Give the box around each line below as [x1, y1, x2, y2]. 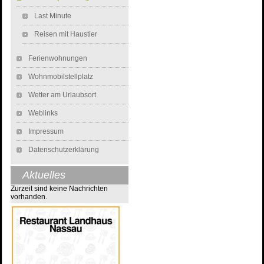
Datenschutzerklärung [28, 146, 99, 154]
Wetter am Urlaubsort [28, 91, 96, 99]
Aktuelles [22, 169, 65, 181]
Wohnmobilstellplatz [28, 72, 93, 81]
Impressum [28, 127, 64, 136]
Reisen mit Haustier [34, 30, 97, 38]
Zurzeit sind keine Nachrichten [11, 184, 108, 193]
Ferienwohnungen [28, 54, 87, 62]
